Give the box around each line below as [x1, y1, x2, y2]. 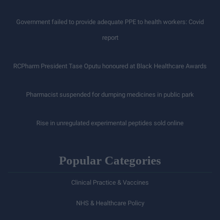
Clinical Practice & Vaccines [71, 179, 149, 186]
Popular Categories [59, 154, 161, 167]
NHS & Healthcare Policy [76, 199, 144, 207]
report [102, 34, 118, 41]
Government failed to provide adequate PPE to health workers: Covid [16, 18, 204, 26]
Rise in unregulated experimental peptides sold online [36, 119, 184, 127]
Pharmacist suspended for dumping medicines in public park [26, 91, 194, 98]
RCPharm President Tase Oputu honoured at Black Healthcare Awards [13, 62, 207, 70]
